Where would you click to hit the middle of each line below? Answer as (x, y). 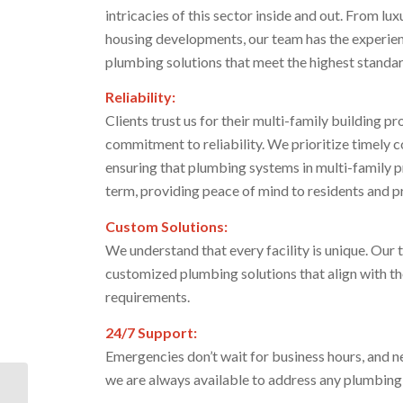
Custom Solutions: (167, 226)
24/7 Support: (152, 332)
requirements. (148, 296)
